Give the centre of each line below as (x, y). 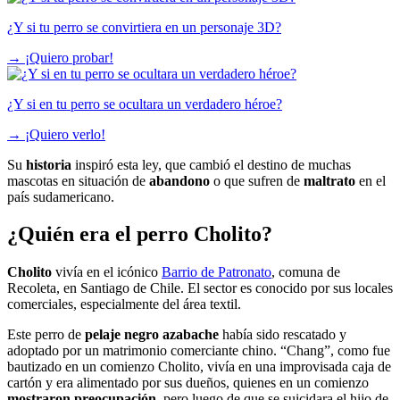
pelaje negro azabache (152, 335)
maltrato (331, 180)
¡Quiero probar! (69, 57)
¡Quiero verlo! (65, 134)
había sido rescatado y (283, 335)
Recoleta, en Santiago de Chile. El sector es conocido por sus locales (200, 288)
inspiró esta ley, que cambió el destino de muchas (213, 164)
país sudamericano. (61, 196)
